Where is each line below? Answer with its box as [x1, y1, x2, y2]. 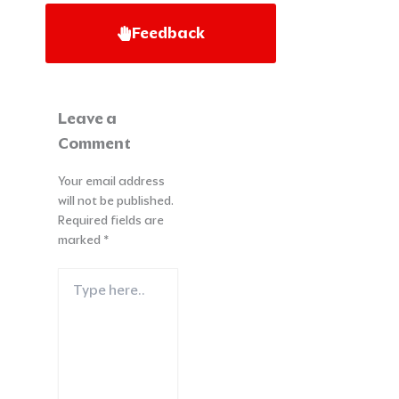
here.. [56, 286, 88, 302]
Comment [57, 134, 131, 154]
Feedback [132, 23, 206, 44]
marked [57, 232, 103, 248]
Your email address [57, 173, 165, 190]
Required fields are [57, 212, 164, 229]
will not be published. [57, 192, 174, 209]
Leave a [57, 109, 117, 129]
